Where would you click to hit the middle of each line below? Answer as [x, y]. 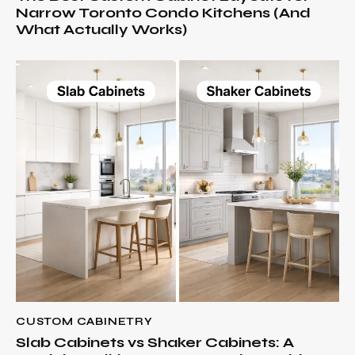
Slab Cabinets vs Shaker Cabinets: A [155, 343]
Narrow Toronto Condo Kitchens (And [163, 13]
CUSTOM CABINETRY [84, 321]
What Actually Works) [101, 30]
